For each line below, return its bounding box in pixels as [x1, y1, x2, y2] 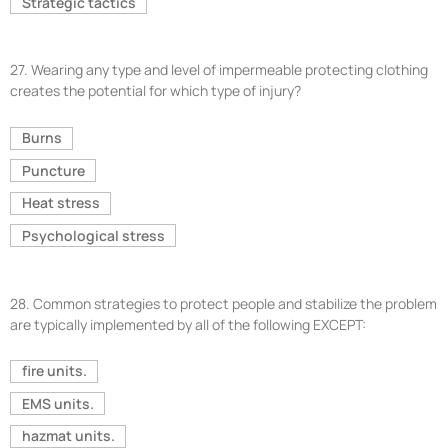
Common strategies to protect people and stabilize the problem [33, 293, 437, 313]
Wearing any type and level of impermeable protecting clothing [31, 60, 428, 80]
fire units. [21, 361, 87, 381]
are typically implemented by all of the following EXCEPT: [10, 314, 366, 334]
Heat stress [21, 193, 100, 213]
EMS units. [21, 393, 94, 413]
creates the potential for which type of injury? [10, 81, 301, 101]
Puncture [21, 160, 85, 180]
